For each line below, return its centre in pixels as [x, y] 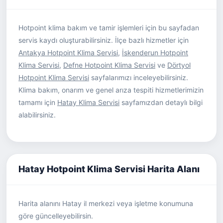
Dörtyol [179, 65]
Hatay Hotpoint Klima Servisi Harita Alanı [109, 169]
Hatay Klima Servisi [88, 102]
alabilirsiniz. [37, 115]
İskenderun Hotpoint [155, 53]
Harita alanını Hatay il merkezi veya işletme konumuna [106, 203]
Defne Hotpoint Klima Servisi [109, 65]
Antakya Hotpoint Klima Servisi [68, 53]
